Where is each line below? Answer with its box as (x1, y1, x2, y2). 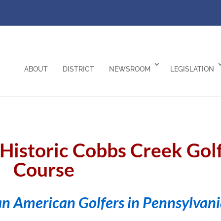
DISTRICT (62, 65, 94, 73)
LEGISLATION (170, 65, 214, 73)
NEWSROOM (109, 65, 150, 73)
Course (13, 158, 75, 181)
